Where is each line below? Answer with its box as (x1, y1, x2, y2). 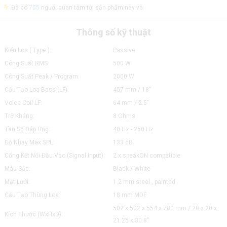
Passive (112, 47, 135, 54)
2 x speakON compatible (112, 152, 180, 159)
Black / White (112, 165, 150, 172)
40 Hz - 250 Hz (112, 126, 154, 133)
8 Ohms (112, 112, 135, 120)
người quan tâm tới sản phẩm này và (39, 4, 143, 11)
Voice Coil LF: (4, 99, 42, 106)
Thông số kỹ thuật (76, 27, 151, 37)
